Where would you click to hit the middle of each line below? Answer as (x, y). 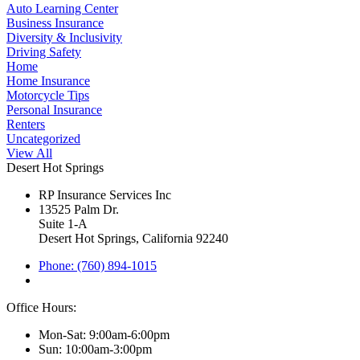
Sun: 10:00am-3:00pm (95, 350)
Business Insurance (55, 23)
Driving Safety (44, 52)
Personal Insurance (54, 110)
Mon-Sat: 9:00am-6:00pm (104, 335)
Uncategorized (43, 139)
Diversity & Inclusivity (64, 38)
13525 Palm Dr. (79, 210)
